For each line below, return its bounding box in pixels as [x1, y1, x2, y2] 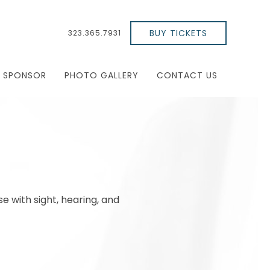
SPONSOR [3, 69, 46, 81]
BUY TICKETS [149, 27, 207, 39]
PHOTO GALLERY [64, 69, 139, 81]
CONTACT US [157, 69, 218, 81]
